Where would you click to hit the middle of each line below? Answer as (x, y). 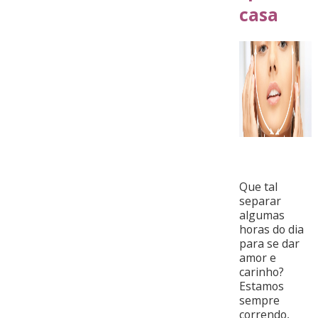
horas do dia (271, 229)
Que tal (258, 186)
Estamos (261, 286)
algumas (262, 215)
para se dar (269, 243)
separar (260, 201)
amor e (257, 257)
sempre (259, 300)
